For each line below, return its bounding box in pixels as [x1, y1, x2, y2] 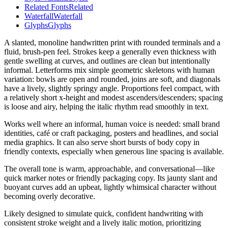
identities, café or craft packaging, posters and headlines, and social [4, 129, 218, 138]
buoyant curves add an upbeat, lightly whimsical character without [4, 183, 216, 192]
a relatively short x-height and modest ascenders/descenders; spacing [4, 93, 223, 102]
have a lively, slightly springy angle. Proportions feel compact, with [4, 84, 219, 93]
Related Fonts [24, 3, 69, 12]
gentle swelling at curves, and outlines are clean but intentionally [4, 56, 210, 66]
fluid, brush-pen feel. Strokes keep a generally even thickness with [4, 47, 216, 56]
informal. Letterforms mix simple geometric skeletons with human [4, 66, 215, 75]
